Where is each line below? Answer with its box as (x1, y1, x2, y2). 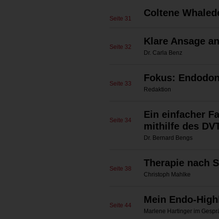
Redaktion (144, 86, 171, 93)
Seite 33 (109, 80, 131, 87)
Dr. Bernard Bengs (144, 134, 193, 141)
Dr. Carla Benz (144, 49, 182, 56)
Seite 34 (109, 117, 131, 124)
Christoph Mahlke (144, 171, 191, 178)
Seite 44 (109, 202, 131, 209)
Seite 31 (109, 15, 131, 22)
